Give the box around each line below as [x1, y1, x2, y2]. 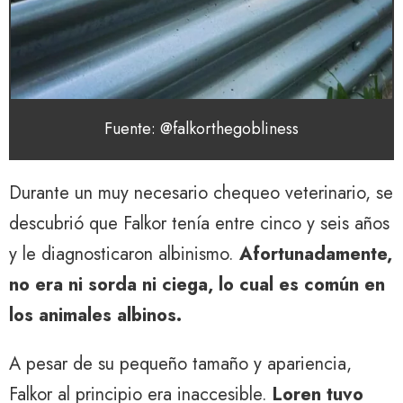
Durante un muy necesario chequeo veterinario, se [9, 180, 393, 207]
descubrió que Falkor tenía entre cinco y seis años [9, 210, 390, 237]
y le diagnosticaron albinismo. [9, 241, 239, 268]
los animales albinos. [9, 302, 182, 329]
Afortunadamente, [239, 241, 392, 268]
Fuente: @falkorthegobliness [104, 117, 299, 141]
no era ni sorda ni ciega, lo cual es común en [9, 272, 385, 299]
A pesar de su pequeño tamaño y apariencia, [9, 351, 352, 378]
